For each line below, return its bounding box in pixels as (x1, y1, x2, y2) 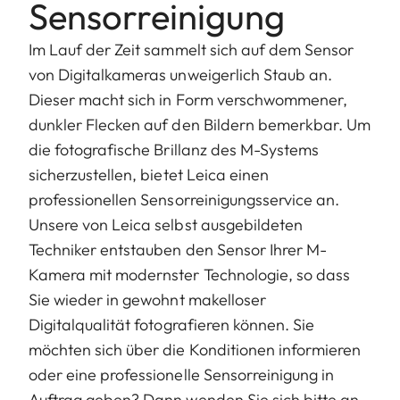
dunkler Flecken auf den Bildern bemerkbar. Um (29, 114, 371, 136)
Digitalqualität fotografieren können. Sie (29, 314, 315, 336)
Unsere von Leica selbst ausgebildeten (29, 214, 303, 236)
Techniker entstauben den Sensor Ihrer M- (29, 239, 327, 261)
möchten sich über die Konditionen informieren (29, 339, 362, 361)
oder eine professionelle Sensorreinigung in (29, 364, 335, 386)
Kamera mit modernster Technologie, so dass (29, 264, 351, 286)
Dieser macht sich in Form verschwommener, (29, 89, 348, 111)
